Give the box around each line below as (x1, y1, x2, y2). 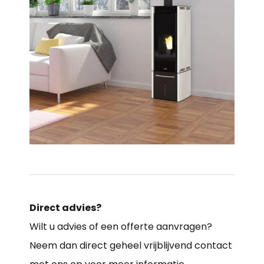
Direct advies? (29, 200, 101, 214)
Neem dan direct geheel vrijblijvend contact (29, 238, 232, 252)
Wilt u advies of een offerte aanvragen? (29, 219, 212, 233)
